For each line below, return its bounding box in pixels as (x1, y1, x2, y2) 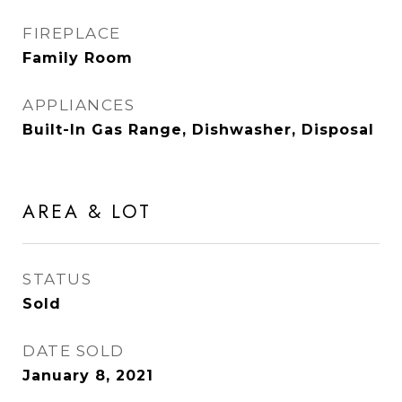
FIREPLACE (22, 24, 121, 42)
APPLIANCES (22, 96, 135, 114)
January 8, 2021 (22, 367, 153, 384)
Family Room (22, 49, 133, 66)
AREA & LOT (22, 198, 152, 225)
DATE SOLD (22, 342, 125, 360)
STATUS (22, 270, 92, 288)
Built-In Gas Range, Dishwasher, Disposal (22, 121, 374, 138)
